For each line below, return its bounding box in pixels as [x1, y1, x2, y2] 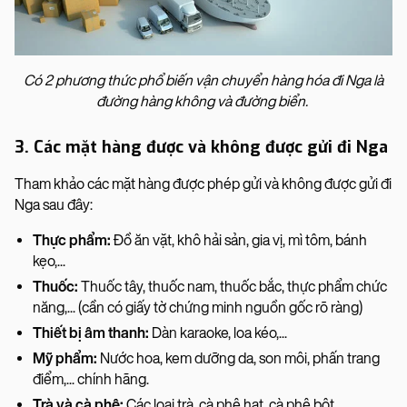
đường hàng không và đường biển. [96, 92, 308, 110]
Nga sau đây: [15, 195, 95, 213]
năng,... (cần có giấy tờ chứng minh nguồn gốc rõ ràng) [33, 298, 362, 316]
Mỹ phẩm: [33, 349, 100, 367]
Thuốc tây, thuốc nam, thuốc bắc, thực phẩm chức [78, 277, 387, 295]
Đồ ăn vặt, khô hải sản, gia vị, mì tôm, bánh [114, 231, 367, 249]
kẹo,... [33, 252, 65, 270]
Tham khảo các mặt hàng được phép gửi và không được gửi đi [15, 174, 392, 193]
